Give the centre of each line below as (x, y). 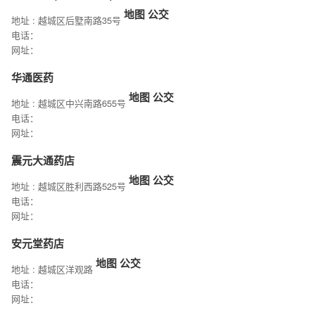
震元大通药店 (43, 161)
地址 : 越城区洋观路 (53, 269)
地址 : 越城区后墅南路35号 (67, 20)
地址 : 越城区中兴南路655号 (70, 103)
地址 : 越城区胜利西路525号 (70, 186)
